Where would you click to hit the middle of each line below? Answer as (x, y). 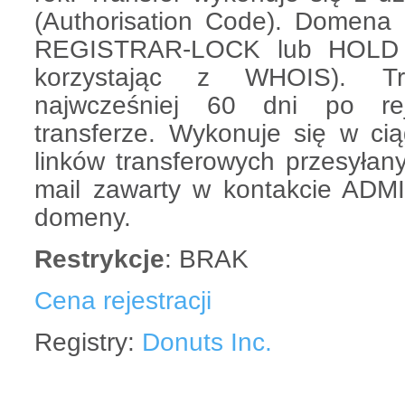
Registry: (88, 342)
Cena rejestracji (123, 300)
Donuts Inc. (207, 342)
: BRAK (207, 259)
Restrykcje (99, 259)
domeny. (83, 217)
